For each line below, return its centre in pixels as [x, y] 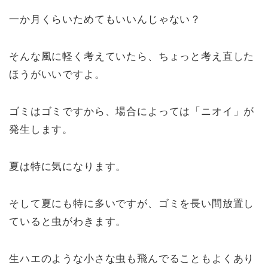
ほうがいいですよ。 [57, 75]
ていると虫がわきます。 [68, 222]
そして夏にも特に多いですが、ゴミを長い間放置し [132, 204]
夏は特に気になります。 [68, 167]
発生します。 [41, 130]
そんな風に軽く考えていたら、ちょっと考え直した [132, 57]
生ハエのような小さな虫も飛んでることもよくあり [132, 259]
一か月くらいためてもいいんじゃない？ [105, 20]
